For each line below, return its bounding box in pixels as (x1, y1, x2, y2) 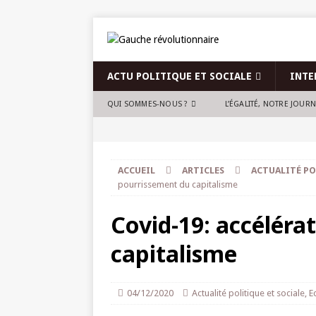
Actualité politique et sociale (192, 288, 305, 298)
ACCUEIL (118, 165, 155, 176)
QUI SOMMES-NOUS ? (107, 99, 188, 109)
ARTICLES (182, 165, 224, 176)
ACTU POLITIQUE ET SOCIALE (107, 71, 252, 82)
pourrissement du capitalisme (118, 179, 238, 190)
